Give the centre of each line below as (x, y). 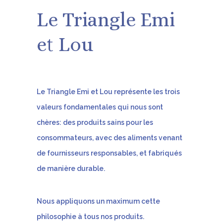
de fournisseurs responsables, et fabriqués (109, 153)
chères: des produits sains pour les (95, 123)
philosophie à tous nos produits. (90, 217)
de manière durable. (71, 169)
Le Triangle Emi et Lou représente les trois (108, 92)
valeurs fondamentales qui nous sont (100, 107)
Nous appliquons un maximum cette (98, 201)
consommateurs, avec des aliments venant (110, 138)
